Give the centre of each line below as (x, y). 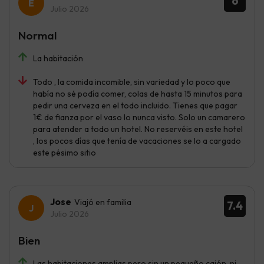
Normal (37, 35)
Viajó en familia (103, 202)
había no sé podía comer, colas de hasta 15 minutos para (138, 93)
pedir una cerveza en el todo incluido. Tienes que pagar (135, 105)
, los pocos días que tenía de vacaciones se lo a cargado (137, 141)
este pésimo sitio (65, 152)
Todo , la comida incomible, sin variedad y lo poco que (132, 82)
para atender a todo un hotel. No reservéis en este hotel (138, 129)
